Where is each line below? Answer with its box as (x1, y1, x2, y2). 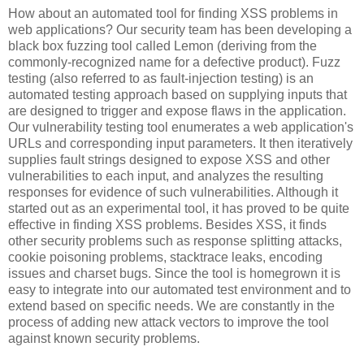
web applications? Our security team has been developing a (8, 22, 352, 37)
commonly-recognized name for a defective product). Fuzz (8, 54, 340, 69)
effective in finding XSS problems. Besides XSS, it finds (8, 217, 327, 232)
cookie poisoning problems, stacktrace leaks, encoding (8, 249, 323, 264)
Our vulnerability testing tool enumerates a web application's (8, 119, 353, 134)
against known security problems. (8, 331, 200, 345)
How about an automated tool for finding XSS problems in (8, 6, 338, 20)
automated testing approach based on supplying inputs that (8, 87, 347, 102)
